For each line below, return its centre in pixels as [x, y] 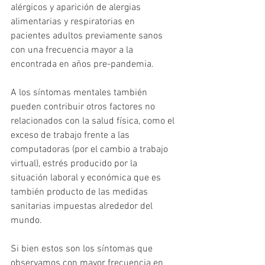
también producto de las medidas [80, 193]
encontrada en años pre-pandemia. [83, 65]
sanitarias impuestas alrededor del [83, 207]
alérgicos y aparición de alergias [77, 8]
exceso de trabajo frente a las [71, 136]
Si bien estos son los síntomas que [83, 249]
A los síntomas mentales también [80, 93]
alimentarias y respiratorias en [74, 22]
